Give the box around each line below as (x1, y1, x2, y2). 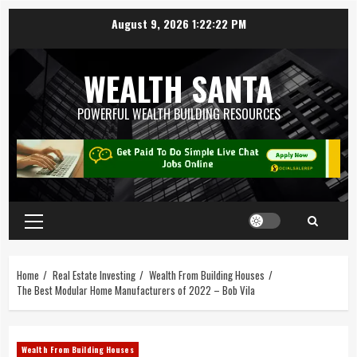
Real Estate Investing (53, 266, 135, 283)
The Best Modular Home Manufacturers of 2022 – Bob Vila (17, 281, 255, 298)
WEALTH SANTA (84, 65, 273, 112)
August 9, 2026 (111, 14, 192, 32)
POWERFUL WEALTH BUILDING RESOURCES (76, 104, 280, 124)
